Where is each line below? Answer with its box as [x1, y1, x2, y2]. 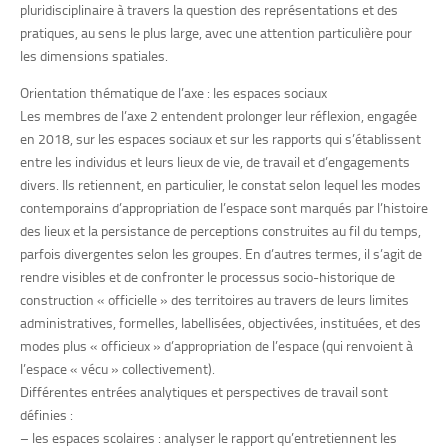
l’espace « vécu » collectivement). [20, 359, 215, 378]
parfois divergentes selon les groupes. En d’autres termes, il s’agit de [20, 244, 422, 263]
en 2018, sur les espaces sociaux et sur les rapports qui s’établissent [20, 129, 421, 148]
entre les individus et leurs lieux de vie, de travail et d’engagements [20, 152, 410, 171]
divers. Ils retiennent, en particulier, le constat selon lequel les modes [20, 175, 421, 194]
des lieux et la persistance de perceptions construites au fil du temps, [20, 221, 421, 240]
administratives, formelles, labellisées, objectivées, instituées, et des [20, 313, 421, 332]
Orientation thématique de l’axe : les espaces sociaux [20, 83, 327, 102]
